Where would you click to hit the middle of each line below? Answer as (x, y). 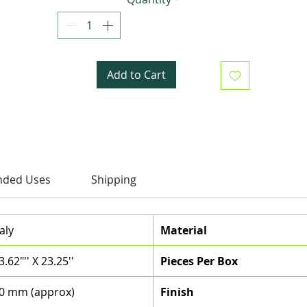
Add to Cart (136, 75)
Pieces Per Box (199, 261)
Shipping (113, 180)
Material (184, 231)
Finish (177, 292)
